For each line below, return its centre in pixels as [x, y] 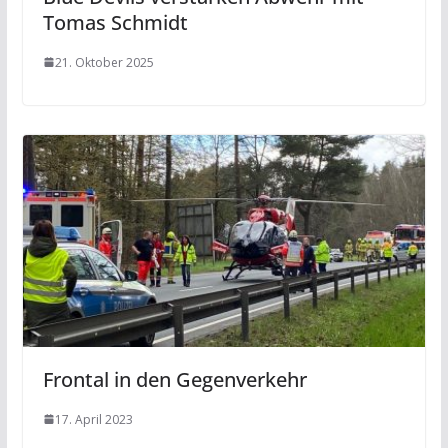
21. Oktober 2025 [104, 62]
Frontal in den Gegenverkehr [174, 379]
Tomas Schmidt [115, 22]
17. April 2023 [93, 419]
